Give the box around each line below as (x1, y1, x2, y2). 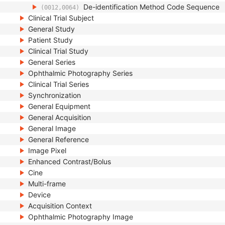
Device (28, 190, 51, 199)
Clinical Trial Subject (28, 14, 94, 22)
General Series (28, 58, 75, 66)
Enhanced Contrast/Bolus (28, 157, 111, 166)
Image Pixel (28, 146, 66, 155)
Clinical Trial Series (28, 80, 89, 88)
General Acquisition (28, 113, 91, 122)
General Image (28, 124, 76, 133)
